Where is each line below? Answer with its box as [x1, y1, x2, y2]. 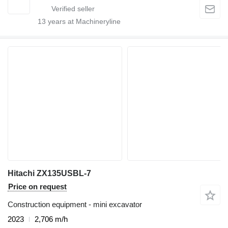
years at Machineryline [46, 17, 121, 26]
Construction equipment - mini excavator [8, 200, 142, 209]
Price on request [8, 182, 67, 191]
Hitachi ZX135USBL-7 [8, 169, 91, 178]
